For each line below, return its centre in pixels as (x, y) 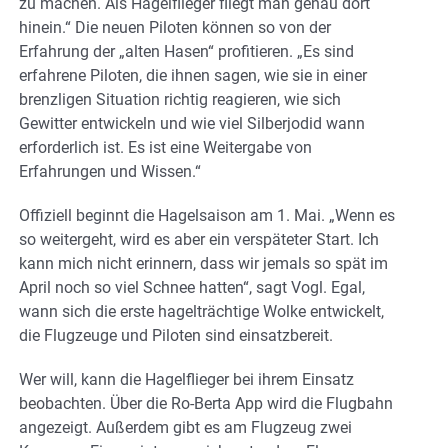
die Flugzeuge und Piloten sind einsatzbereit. (176, 335)
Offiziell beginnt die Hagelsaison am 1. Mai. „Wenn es (207, 215)
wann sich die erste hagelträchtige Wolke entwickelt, (201, 311)
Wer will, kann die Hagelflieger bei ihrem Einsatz (186, 379)
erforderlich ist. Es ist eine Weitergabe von (165, 147)
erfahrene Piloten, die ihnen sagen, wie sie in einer (193, 75)
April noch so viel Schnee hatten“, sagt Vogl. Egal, (192, 287)
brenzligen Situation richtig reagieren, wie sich (180, 99)
